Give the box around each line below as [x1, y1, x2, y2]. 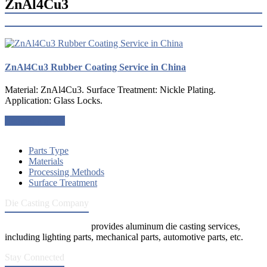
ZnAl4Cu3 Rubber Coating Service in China [5, 62, 186, 73]
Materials [29, 156, 63, 166]
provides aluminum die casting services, [89, 221, 240, 231]
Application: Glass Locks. [5, 95, 103, 105]
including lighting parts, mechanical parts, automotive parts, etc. [5, 231, 243, 242]
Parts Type [29, 145, 69, 156]
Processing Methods [29, 166, 104, 177]
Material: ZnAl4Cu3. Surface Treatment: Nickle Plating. [5, 84, 216, 95]
